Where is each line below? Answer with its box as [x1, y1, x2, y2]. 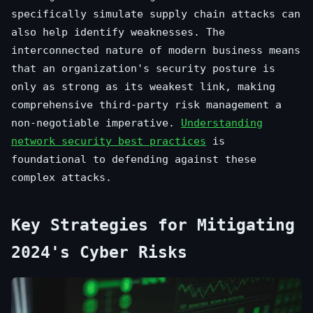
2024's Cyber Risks [11, 243, 187, 262]
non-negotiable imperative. [11, 117, 181, 130]
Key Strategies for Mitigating [11, 216, 295, 235]
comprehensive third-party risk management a [11, 99, 282, 112]
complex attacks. [11, 171, 112, 184]
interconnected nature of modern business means [11, 44, 300, 57]
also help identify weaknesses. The [11, 26, 225, 39]
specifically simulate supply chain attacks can [11, 8, 300, 21]
